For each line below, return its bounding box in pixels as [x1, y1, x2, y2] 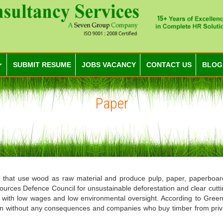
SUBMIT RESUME [13, 61, 71, 69]
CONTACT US [146, 61, 192, 69]
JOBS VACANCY [82, 61, 136, 69]
